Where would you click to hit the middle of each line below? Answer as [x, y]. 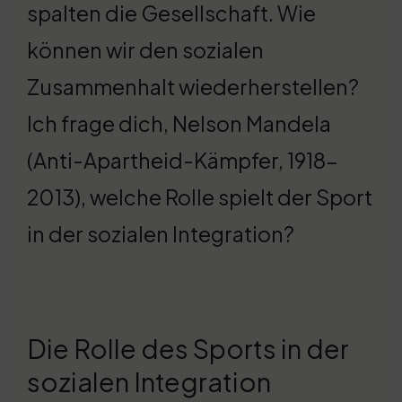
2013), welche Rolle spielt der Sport [200, 197]
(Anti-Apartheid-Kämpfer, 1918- [183, 161]
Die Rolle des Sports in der [188, 349]
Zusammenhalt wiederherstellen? [193, 87]
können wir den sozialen [145, 50]
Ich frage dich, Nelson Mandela [179, 124]
